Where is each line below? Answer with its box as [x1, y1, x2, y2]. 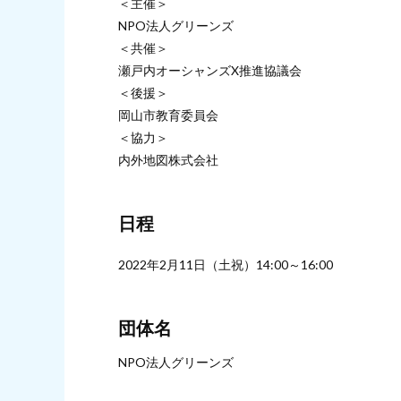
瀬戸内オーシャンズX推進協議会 [118, 62, 302, 78]
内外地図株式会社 [118, 151, 218, 167]
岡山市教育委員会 [118, 107, 218, 123]
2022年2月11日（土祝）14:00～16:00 [118, 256, 333, 272]
